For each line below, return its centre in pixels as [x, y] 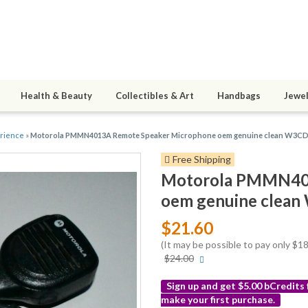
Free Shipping [202, 159]
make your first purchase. [218, 300]
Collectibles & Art [155, 96]
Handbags [239, 96]
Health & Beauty [56, 96]
